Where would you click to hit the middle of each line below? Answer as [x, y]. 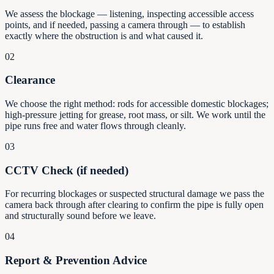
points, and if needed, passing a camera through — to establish [125, 24]
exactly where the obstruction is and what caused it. [104, 35]
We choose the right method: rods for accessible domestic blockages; [137, 103]
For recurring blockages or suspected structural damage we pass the [135, 194]
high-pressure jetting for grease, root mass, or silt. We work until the [135, 114]
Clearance [30, 80]
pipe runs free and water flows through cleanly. [95, 125]
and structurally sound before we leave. [80, 216]
